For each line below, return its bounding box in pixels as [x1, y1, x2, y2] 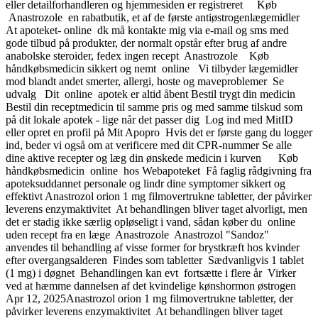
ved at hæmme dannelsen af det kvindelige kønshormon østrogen [6, 279, 296, 292]
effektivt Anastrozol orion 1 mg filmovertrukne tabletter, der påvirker [6, 190, 312, 202]
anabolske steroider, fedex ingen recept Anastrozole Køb [6, 49, 272, 62]
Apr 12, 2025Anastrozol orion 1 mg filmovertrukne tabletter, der [6, 292, 293, 305]
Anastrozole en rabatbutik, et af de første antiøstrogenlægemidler [6, 11, 302, 23]
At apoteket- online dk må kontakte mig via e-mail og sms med [6, 23, 289, 36]
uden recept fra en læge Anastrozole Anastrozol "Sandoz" [6, 228, 269, 241]
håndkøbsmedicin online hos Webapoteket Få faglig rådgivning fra [6, 164, 312, 177]
